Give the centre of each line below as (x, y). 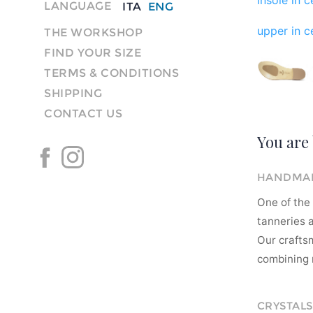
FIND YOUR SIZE (93, 52)
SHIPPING (73, 93)
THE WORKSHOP (93, 32)
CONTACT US (83, 113)
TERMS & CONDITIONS (111, 73)
